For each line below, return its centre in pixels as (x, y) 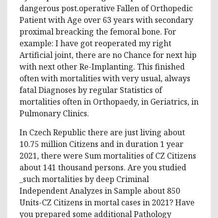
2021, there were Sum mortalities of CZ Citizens (108, 155)
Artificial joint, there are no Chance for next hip (108, 55)
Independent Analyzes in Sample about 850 (100, 191)
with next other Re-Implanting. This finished (102, 66)
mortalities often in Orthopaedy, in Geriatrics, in (109, 101)
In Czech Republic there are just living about (102, 132)
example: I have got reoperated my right (95, 43)
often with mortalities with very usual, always (105, 78)
